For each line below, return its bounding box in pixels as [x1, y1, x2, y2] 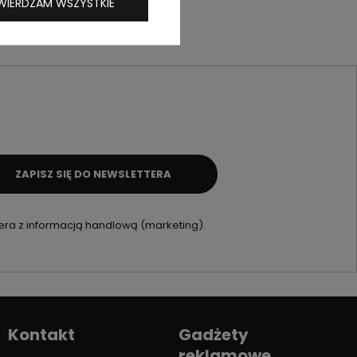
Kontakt [8, 324, 75, 346]
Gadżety [178, 324, 249, 346]
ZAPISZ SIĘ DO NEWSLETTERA [15, 166, 172, 182]
